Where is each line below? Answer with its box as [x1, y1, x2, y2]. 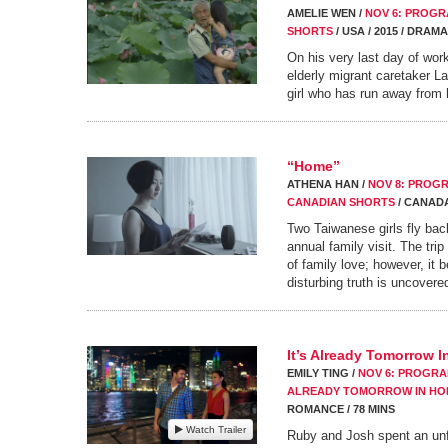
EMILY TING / [287, 367, 358, 379]
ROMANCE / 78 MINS [287, 403, 395, 415]
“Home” [287, 158, 340, 174]
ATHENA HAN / [287, 178, 368, 190]
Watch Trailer [183, 424, 246, 436]
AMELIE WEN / [287, 7, 365, 19]
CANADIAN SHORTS [287, 196, 395, 208]
